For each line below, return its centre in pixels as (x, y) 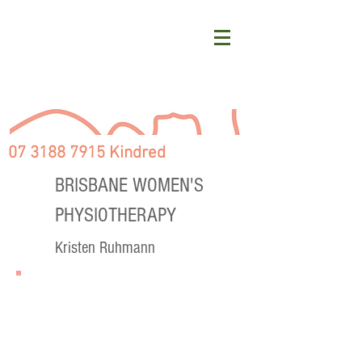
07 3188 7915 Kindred (87, 153)
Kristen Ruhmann (105, 248)
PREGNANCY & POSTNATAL (128, 292)
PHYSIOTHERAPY (116, 215)
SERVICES (64, 314)
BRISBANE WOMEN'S (129, 185)
